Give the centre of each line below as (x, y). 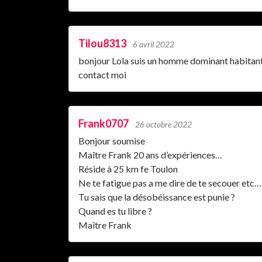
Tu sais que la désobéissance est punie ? (157, 196)
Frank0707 (104, 123)
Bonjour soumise (112, 140)
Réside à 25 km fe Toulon (128, 168)
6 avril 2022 (154, 44)
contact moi (102, 74)
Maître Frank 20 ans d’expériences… (150, 154)
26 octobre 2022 (163, 124)
